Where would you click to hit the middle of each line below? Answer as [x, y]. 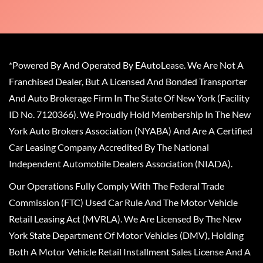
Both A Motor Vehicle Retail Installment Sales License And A [130, 252]
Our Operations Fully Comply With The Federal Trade [117, 186]
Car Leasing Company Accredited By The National [109, 147]
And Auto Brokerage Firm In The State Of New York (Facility [129, 98]
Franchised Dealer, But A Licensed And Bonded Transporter [128, 82]
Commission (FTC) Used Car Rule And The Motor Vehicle [123, 203]
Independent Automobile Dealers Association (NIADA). [121, 164]
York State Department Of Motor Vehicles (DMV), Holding [126, 235]
